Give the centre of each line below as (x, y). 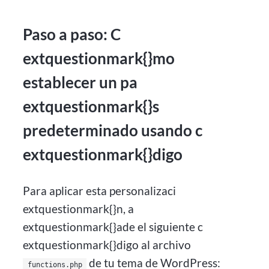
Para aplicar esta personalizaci (100, 190)
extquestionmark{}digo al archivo (107, 244)
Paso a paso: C (72, 35)
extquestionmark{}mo (99, 59)
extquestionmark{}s (91, 107)
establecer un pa (80, 83)
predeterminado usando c (113, 131)
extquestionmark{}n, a (79, 208)
